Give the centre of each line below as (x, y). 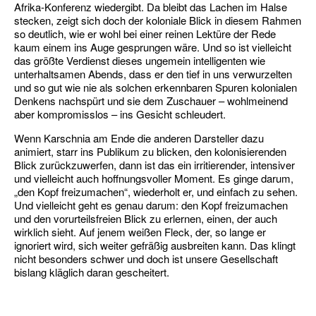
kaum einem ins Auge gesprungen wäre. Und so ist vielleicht (153, 47)
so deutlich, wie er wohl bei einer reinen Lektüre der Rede (145, 34)
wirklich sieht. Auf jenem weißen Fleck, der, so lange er (140, 232)
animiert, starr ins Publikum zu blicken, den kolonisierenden (150, 151)
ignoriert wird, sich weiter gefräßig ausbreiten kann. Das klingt (155, 245)
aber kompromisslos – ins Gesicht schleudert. (120, 114)
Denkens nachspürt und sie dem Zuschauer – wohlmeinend (151, 101)
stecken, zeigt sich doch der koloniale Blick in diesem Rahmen (158, 20)
